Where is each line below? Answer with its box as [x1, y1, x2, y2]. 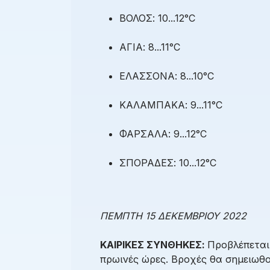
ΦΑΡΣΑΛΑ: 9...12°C [119, 128, 207, 140]
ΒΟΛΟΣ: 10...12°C [119, 12, 195, 25]
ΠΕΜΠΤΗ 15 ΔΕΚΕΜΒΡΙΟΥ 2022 [100, 210, 246, 222]
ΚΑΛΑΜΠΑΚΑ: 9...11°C [119, 99, 222, 111]
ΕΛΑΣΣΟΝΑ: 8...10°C [119, 70, 214, 83]
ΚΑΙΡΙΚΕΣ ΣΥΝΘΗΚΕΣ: [100, 239, 207, 251]
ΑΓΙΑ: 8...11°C [119, 41, 180, 54]
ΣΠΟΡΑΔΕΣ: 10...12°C [119, 157, 216, 169]
